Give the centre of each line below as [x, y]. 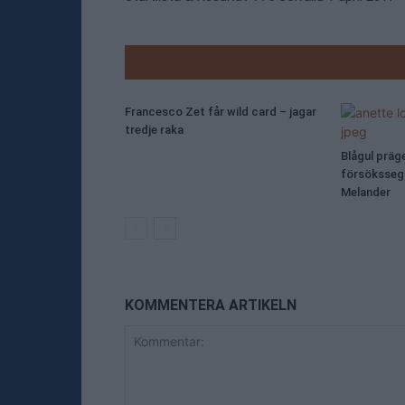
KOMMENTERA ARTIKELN [211, 305]
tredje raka [154, 130]
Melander [366, 192]
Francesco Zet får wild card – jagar [221, 112]
